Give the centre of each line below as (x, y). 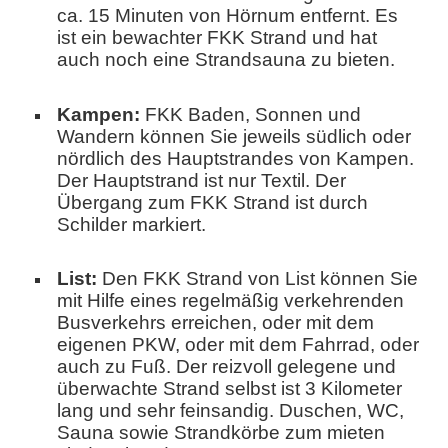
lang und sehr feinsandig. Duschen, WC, (230, 410)
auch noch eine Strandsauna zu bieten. (226, 60)
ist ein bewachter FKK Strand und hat (217, 38)
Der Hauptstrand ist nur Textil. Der (201, 180)
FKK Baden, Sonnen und (250, 114)
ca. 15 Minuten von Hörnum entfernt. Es (227, 16)
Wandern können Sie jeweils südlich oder (234, 136)
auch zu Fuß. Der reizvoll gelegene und (226, 366)
